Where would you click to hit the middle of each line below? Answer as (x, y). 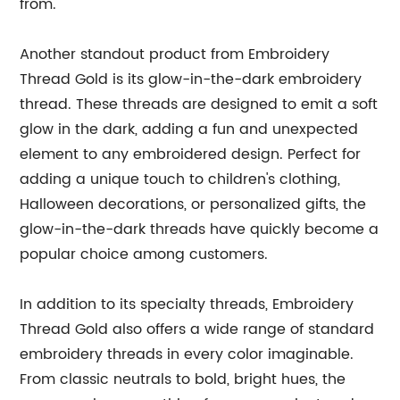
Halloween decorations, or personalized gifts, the (193, 205)
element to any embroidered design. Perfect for (191, 155)
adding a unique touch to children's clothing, (180, 180)
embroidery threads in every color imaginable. (187, 355)
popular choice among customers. (144, 255)
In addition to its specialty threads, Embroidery (187, 305)
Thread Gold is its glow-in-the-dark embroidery (191, 80)
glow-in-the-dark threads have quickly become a (200, 230)
